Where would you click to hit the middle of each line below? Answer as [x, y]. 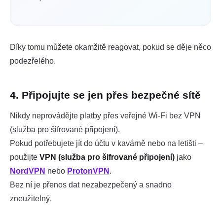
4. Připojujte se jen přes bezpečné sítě [105, 95]
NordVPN [28, 171]
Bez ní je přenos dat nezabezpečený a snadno [91, 184]
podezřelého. [33, 61]
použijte [25, 157]
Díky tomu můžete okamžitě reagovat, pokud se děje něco [110, 47]
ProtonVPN [88, 171]
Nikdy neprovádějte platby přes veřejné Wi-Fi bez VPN [105, 115]
